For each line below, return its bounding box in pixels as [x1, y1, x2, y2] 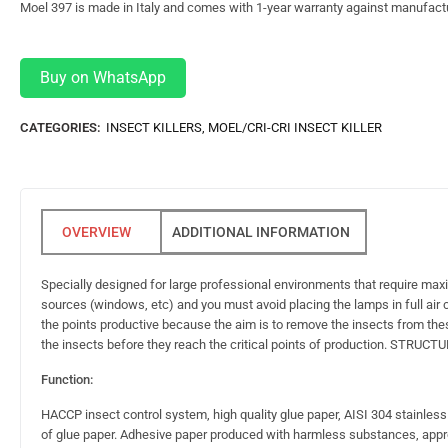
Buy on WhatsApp [40, 68, 166, 88]
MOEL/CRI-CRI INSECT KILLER [208, 120, 382, 136]
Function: [41, 372, 93, 388]
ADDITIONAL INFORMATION [172, 224, 350, 241]
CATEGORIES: [20, 120, 101, 136]
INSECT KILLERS [106, 120, 202, 136]
